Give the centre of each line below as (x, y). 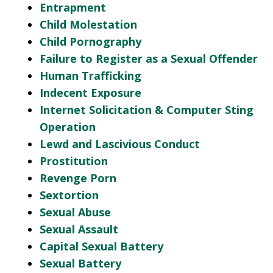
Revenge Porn (78, 178)
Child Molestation (88, 25)
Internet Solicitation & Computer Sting (147, 110)
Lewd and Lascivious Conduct (120, 144)
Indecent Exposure (90, 93)
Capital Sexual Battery (101, 246)
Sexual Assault (79, 229)
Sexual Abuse (75, 212)
